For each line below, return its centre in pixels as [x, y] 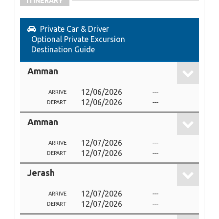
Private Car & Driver [75, 29]
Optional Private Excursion [78, 39]
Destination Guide [63, 49]
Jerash [41, 173]
